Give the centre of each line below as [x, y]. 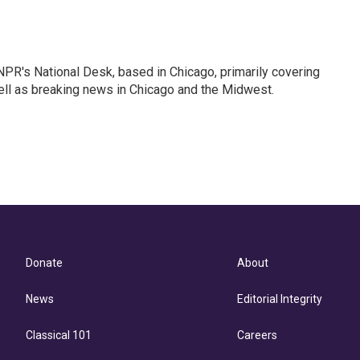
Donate [44, 262]
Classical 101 [59, 335]
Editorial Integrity [280, 299]
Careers [258, 335]
